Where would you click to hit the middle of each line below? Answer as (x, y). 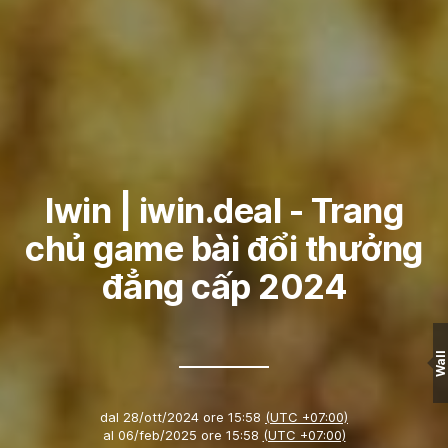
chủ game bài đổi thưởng (224, 249)
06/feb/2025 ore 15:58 (188, 435)
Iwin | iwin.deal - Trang (224, 211)
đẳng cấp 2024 (224, 287)
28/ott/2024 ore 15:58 (192, 417)
